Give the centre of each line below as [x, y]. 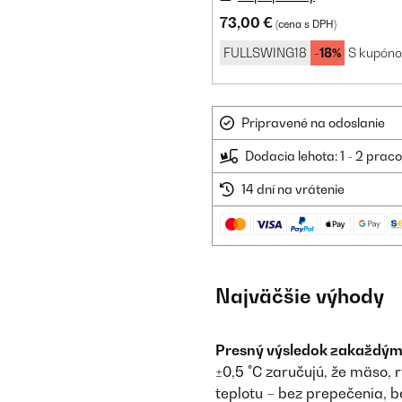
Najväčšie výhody [300, 296]
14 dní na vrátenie [293, 189]
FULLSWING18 [265, 52]
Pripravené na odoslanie [313, 122]
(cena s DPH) [306, 24]
